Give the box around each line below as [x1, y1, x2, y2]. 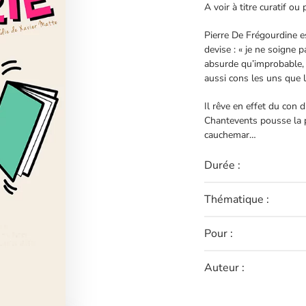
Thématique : [204, 192, 269, 207]
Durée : [204, 158, 240, 173]
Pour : [204, 226, 233, 241]
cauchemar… [204, 128, 256, 141]
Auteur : [204, 260, 245, 275]
